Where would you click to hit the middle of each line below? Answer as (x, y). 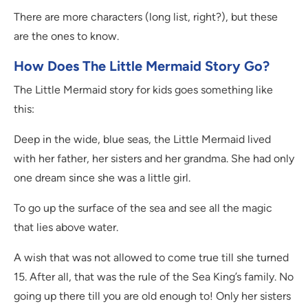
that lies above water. (66, 228)
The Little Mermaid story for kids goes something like (143, 90)
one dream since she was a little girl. (102, 178)
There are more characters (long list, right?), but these (146, 17)
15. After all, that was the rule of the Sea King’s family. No (154, 277)
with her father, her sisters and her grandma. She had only (154, 159)
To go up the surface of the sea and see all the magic (143, 208)
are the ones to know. (66, 36)
